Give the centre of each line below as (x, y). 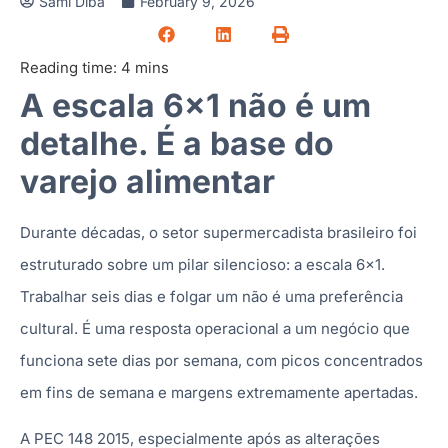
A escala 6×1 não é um (195, 105)
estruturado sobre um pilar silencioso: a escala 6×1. (202, 264)
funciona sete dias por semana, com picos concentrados (221, 360)
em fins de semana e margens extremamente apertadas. (219, 392)
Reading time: (68, 67)
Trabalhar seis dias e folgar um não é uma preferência (211, 296)
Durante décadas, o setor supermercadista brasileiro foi (218, 232)
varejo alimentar (147, 181)
